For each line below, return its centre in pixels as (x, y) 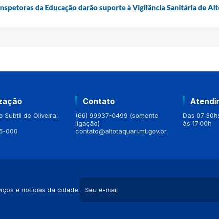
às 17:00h (197, 123)
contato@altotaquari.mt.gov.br (121, 131)
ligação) (88, 123)
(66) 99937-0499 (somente (117, 115)
